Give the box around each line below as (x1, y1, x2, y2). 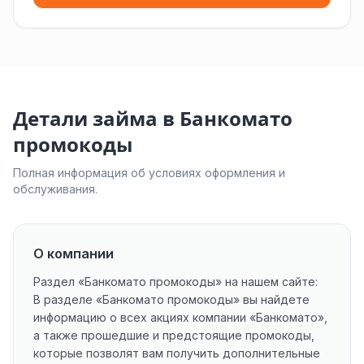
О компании (33, 245, 114, 262)
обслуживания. (13, 182, 97, 196)
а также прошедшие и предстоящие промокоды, (33, 328, 314, 342)
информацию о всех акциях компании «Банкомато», (33, 310, 327, 324)
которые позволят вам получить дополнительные (33, 346, 320, 360)
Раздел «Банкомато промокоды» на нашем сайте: (33, 275, 318, 288)
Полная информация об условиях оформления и (13, 166, 285, 180)
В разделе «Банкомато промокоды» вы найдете (33, 292, 310, 306)
